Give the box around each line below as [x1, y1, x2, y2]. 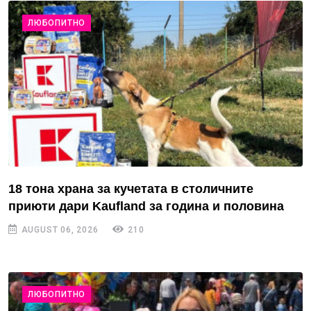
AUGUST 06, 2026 [18, 224, 99, 235]
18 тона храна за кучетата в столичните [8, 181, 253, 196]
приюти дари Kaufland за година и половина [8, 199, 284, 213]
